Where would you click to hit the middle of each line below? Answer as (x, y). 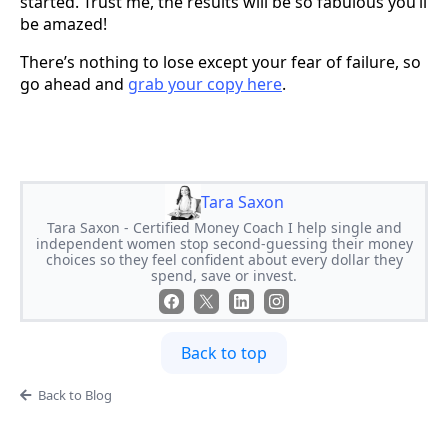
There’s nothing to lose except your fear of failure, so (220, 61)
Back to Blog (74, 394)
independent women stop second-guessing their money (224, 243)
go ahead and (74, 83)
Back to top (224, 352)
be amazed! (63, 23)
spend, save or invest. (224, 275)
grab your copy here (205, 83)
